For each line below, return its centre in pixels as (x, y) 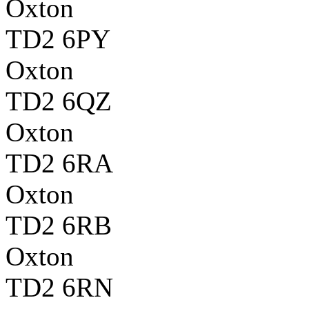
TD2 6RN (59, 287)
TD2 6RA (59, 163)
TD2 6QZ (59, 101)
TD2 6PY (58, 39)
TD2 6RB (59, 225)
